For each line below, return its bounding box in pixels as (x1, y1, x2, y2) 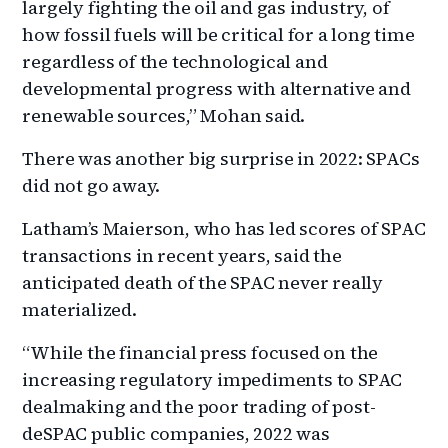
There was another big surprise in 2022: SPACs (22, 145, 420, 171)
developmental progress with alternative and (22, 75, 411, 101)
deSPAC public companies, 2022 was (22, 420, 330, 446)
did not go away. (22, 172, 161, 198)
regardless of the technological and (22, 48, 328, 74)
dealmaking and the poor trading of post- (22, 393, 376, 419)
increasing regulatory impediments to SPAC (22, 366, 403, 392)
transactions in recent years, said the (22, 242, 342, 268)
